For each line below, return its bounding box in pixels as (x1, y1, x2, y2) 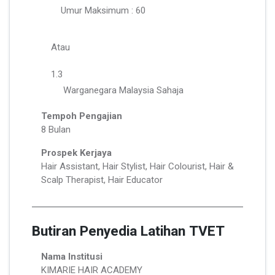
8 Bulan (41, 123, 71, 135)
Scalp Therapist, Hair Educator (41, 174, 163, 185)
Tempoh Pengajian (41, 110, 122, 122)
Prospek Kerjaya (41, 147, 112, 158)
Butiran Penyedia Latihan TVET (32, 221, 225, 242)
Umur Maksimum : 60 (61, 4, 145, 16)
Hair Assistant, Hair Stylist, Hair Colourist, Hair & (41, 160, 234, 172)
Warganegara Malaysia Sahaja (63, 84, 184, 96)
